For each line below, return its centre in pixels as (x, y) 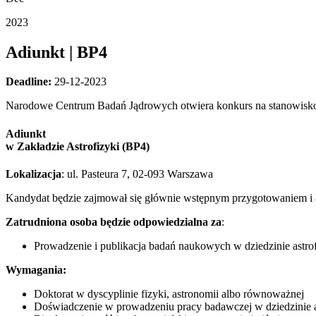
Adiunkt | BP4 (56, 52)
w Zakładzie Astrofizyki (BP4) (78, 146)
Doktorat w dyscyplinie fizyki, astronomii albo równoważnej (169, 293)
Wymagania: (36, 269)
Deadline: (30, 82)
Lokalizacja (34, 174)
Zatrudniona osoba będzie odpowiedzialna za (114, 221)
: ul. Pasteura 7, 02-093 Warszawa (137, 174)
